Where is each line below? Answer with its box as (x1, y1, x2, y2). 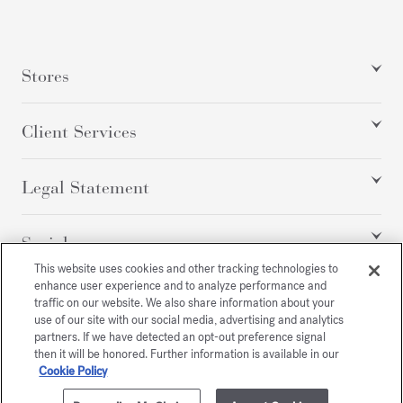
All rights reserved (158, 299, 245, 314)
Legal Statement (22, 176, 149, 200)
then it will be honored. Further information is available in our (34, 346, 340, 362)
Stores (22, 65, 69, 88)
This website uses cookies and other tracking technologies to (34, 261, 339, 276)
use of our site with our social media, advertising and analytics (34, 312, 345, 327)
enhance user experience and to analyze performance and (34, 278, 327, 293)
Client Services (22, 121, 137, 144)
